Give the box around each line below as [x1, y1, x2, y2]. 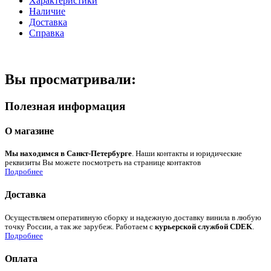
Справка [29, 27, 64, 38]
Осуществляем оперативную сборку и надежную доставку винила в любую [5, 213, 261, 222]
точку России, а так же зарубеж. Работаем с [5, 222, 155, 231]
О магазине [5, 125, 54, 136]
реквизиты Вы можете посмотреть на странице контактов [5, 158, 201, 168]
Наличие [29, 5, 65, 16]
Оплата [5, 253, 38, 264]
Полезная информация [5, 99, 125, 113]
